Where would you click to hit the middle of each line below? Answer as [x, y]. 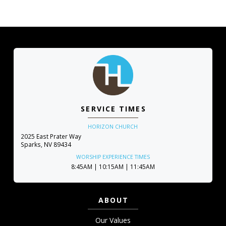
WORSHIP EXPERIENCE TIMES [113, 157]
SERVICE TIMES [114, 109]
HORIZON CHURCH [113, 127]
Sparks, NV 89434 [46, 145]
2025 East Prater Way [51, 136]
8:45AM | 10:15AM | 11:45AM [113, 167]
